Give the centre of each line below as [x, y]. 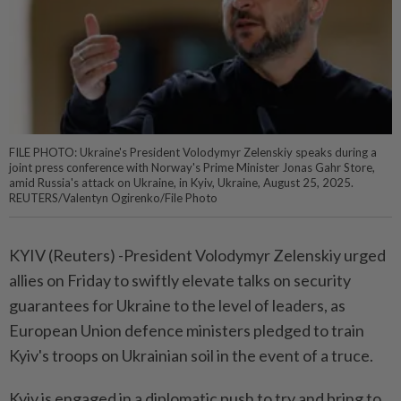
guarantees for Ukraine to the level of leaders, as [177, 306]
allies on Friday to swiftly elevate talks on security [180, 281]
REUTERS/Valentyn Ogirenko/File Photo [113, 198]
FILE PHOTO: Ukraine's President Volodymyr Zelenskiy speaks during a [193, 153]
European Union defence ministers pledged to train [187, 331]
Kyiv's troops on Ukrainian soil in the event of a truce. [191, 356]
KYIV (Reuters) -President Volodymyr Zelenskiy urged [197, 256]
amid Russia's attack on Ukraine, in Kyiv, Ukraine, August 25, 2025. [181, 183]
